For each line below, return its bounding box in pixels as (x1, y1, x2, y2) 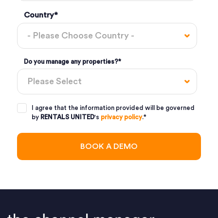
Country (24, 11, 54, 19)
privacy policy (101, 114, 142, 121)
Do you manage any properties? (24, 58, 118, 65)
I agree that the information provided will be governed (32, 105, 195, 111)
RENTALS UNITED (40, 114, 94, 121)
